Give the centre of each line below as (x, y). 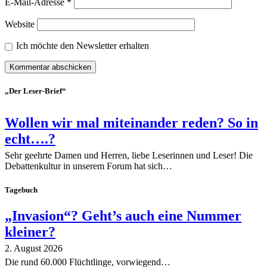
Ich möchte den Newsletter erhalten (83, 46)
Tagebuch (21, 190)
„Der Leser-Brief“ (35, 91)
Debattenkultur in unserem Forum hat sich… (89, 166)
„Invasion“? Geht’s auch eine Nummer (123, 215)
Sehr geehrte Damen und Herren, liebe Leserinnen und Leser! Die (129, 156)
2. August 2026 (34, 248)
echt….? (30, 139)
